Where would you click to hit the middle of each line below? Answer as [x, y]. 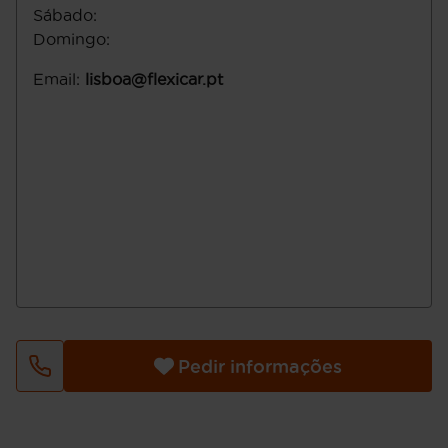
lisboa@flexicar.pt [154, 79]
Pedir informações [260, 366]
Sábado [63, 15]
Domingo [69, 39]
